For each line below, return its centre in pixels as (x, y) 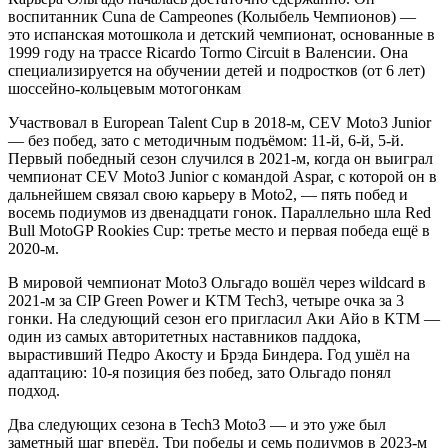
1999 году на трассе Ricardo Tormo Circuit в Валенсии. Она (208, 53)
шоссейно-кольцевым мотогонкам (124, 89)
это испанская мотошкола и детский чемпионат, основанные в (221, 35)
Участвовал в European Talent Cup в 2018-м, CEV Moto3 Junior (219, 123)
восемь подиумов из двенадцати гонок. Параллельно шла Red (219, 213)
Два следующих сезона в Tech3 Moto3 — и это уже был (197, 425)
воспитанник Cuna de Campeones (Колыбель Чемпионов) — (212, 17)
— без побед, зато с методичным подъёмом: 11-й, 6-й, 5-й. (206, 141)
